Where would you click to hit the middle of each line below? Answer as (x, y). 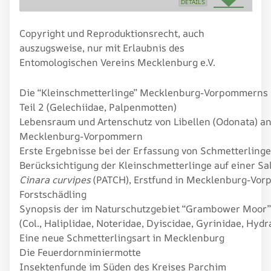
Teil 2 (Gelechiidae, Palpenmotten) (98, 107)
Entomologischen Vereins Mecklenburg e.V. (117, 62)
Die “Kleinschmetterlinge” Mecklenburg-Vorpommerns (144, 92)
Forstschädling (53, 194)
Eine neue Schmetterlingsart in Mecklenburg (122, 237)
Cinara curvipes (55, 179)
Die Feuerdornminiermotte (80, 252)
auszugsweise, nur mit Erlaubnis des (102, 47)
